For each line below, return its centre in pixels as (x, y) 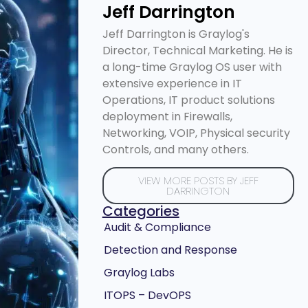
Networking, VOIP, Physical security (196, 133)
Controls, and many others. (175, 150)
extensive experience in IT (172, 84)
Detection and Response (170, 250)
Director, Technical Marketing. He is (197, 51)
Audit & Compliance (157, 228)
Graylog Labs (139, 273)
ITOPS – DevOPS (147, 296)
